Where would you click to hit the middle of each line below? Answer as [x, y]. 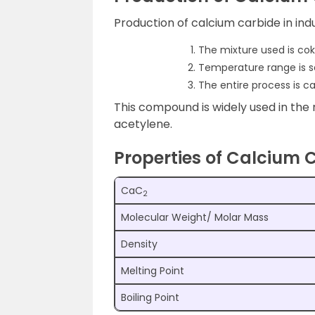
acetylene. [143, 124]
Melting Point [153, 270]
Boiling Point [150, 297]
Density [139, 244]
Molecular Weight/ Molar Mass [195, 217]
